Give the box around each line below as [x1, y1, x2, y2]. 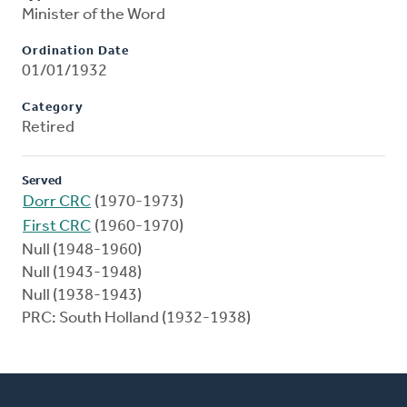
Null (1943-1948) [22, 264, 142, 283]
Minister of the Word [22, 6, 165, 25]
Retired [22, 119, 74, 137]
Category [22, 101, 84, 115]
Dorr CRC [23, 194, 91, 212]
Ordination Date [22, 45, 129, 59]
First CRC [23, 218, 91, 236]
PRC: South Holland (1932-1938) [22, 310, 251, 328]
